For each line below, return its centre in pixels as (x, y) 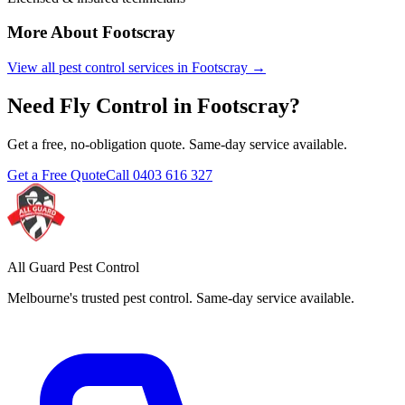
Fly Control (114, 105)
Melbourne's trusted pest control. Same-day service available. (181, 297)
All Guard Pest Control (73, 267)
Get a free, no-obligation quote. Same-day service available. (177, 144)
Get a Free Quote (57, 174)
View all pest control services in (99, 67)
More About (55, 33)
